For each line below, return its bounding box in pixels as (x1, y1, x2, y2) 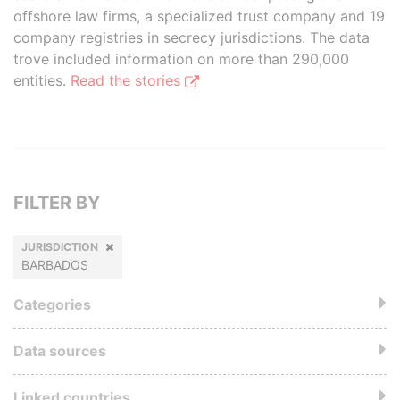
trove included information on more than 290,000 (13, 50, 349, 68)
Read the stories (71, 71, 185, 89)
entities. (13, 71, 71, 89)
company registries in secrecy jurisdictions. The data (13, 29, 370, 46)
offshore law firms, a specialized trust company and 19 (13, 7, 385, 25)
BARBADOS (21, 257, 88, 272)
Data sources (13, 342, 106, 360)
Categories (13, 296, 91, 313)
